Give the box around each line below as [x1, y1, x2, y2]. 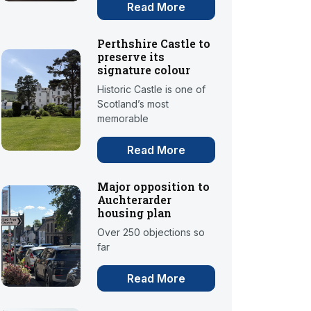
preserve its [97, 49, 165, 65]
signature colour [97, 62, 191, 78]
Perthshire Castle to [97, 36, 211, 51]
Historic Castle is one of [97, 83, 206, 96]
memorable [97, 112, 149, 125]
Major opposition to [97, 179, 210, 194]
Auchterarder [97, 192, 172, 208]
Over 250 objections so [97, 226, 205, 239]
